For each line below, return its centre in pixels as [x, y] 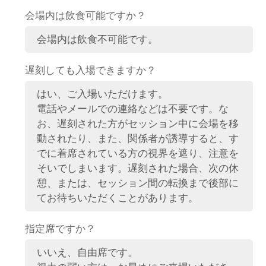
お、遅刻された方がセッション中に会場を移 [138, 123]
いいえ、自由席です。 [88, 252]
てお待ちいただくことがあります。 [118, 197]
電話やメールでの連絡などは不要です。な [133, 108]
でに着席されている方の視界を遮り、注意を [138, 153]
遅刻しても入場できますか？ [91, 70]
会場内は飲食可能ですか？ [86, 15]
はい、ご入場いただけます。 [103, 94]
